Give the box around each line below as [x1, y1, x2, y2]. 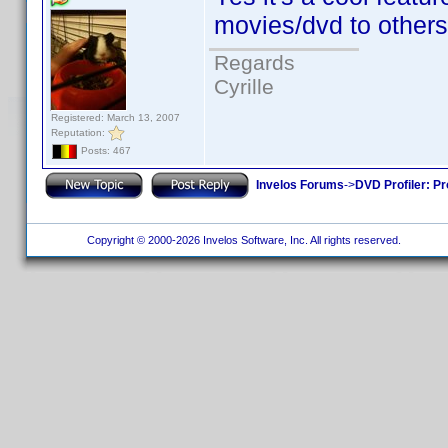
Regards [214, 51, 295, 74]
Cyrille [214, 75, 274, 98]
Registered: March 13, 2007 [51, 112, 180, 123]
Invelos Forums [256, 177, 344, 192]
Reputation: [51, 126, 108, 138]
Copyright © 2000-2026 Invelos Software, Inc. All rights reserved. [80, 234, 404, 246]
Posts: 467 [78, 145, 131, 157]
